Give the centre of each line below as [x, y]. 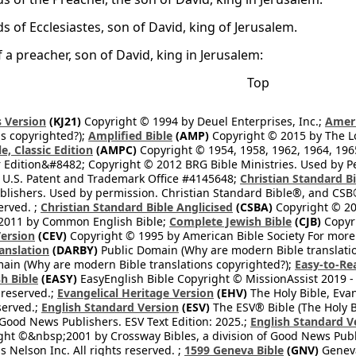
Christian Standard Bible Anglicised [137, 207]
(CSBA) [253, 207]
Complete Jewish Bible [230, 221]
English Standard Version [110, 307]
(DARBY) [74, 250]
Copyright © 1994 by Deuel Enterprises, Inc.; [203, 121]
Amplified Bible [130, 135]
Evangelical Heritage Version [135, 293]
